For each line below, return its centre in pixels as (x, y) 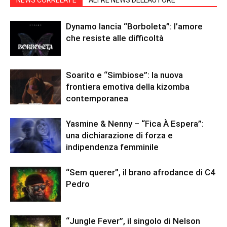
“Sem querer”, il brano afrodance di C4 (141, 173)
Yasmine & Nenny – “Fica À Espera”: (135, 124)
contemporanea (97, 99)
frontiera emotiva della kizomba (128, 87)
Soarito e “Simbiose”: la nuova (124, 75)
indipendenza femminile (112, 147)
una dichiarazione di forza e (119, 136)
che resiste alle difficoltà (115, 38)
